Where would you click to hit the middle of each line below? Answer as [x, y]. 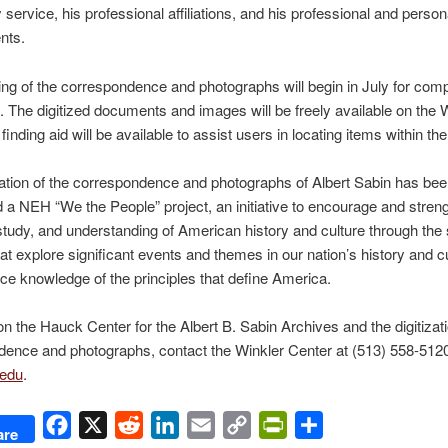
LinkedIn [209, 424]
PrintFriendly [331, 424]
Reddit [166, 424]
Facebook [105, 424]
